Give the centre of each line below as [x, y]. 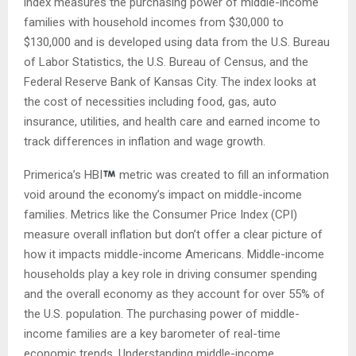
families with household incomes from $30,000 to [154, 22]
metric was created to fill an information [223, 174]
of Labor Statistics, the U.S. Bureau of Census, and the [166, 62]
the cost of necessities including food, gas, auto [150, 101]
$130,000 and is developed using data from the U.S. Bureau [177, 42]
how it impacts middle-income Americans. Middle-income [174, 254]
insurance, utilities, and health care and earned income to [172, 121]
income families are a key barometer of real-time [152, 333]
